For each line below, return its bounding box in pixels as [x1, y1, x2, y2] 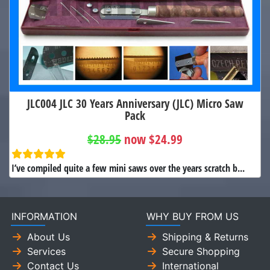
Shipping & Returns [162, 231, 248, 243]
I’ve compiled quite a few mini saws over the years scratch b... [11, 162, 245, 175]
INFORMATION [11, 210, 77, 223]
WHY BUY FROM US [146, 210, 239, 223]
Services [27, 245, 66, 258]
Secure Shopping [162, 245, 240, 258]
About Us [27, 231, 70, 243]
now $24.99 [124, 131, 183, 148]
